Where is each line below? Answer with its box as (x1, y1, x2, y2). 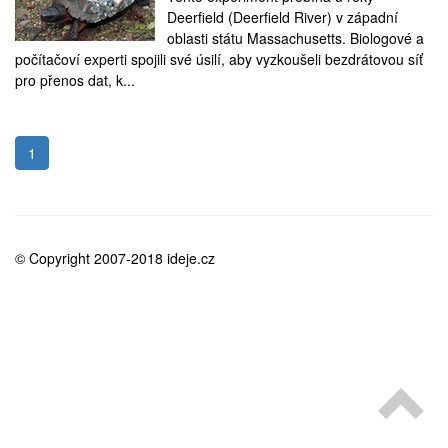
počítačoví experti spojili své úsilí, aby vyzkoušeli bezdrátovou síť (15, 49, 423, 69)
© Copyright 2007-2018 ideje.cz (15, 248, 215, 268)
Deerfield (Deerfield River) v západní (167, 7, 398, 27)
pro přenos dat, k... (15, 70, 135, 90)
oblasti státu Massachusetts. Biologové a (167, 28, 424, 48)
